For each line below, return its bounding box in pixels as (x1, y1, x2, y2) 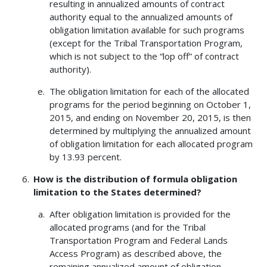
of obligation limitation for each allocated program (49, 138, 253, 150)
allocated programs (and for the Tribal (49, 221, 206, 234)
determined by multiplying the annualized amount (49, 125, 251, 137)
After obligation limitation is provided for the (49, 208, 231, 221)
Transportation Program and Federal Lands (49, 234, 228, 247)
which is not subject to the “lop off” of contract (49, 50, 239, 63)
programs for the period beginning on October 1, (49, 98, 251, 111)
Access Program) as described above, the (49, 247, 222, 260)
